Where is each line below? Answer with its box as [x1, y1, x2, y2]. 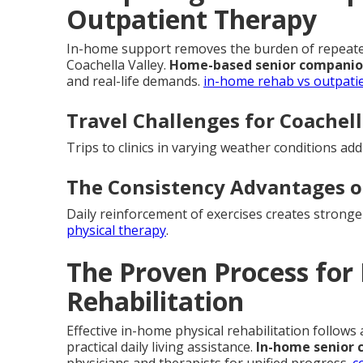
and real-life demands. [66, 72, 203, 90]
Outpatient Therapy [66, 2, 317, 36]
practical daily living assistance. [66, 338, 256, 356]
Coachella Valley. [66, 56, 169, 74]
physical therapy [66, 221, 166, 239]
